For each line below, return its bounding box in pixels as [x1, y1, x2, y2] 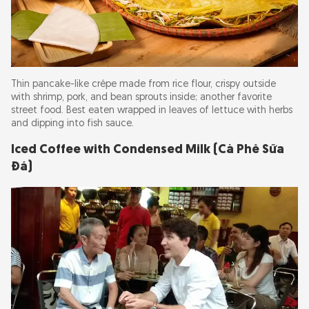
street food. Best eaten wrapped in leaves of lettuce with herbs [11, 105, 292, 116]
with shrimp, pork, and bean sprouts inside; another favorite [11, 92, 272, 103]
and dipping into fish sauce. [11, 118, 134, 129]
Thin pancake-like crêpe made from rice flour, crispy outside [11, 79, 276, 90]
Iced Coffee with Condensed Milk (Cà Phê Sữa [11, 143, 284, 157]
